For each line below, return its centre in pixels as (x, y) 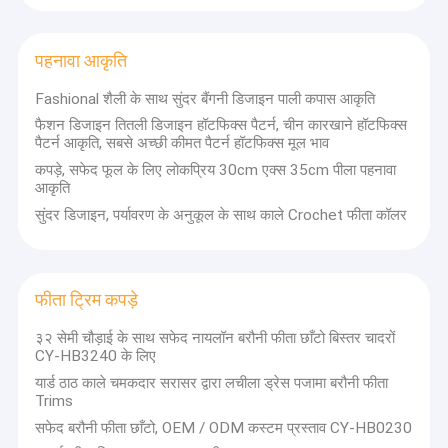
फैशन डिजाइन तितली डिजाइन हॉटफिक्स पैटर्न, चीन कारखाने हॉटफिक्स (221, 125)
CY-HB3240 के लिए (96, 355)
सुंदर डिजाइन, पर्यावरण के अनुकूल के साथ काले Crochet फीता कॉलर (221, 214)
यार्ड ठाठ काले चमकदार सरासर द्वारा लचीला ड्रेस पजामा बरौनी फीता (212, 382)
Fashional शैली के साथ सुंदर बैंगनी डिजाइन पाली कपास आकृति (205, 98)
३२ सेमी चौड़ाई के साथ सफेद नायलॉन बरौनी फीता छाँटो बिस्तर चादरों (215, 337)
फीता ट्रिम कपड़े (87, 300)
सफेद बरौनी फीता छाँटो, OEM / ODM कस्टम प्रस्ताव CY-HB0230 (224, 427)
